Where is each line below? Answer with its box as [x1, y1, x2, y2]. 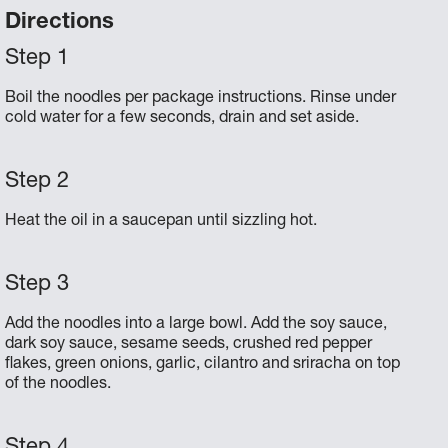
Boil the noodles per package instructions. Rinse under [5, 90, 397, 107]
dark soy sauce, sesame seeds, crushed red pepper [5, 336, 373, 353]
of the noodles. [5, 376, 112, 393]
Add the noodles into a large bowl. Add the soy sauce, [5, 316, 388, 333]
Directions [5, 11, 115, 34]
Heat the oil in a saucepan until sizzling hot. [5, 213, 318, 230]
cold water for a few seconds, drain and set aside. [5, 110, 360, 127]
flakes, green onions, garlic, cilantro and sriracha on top [5, 356, 401, 373]
